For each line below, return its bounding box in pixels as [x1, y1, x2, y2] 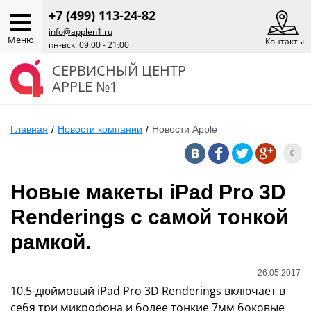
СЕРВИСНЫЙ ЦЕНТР [52, 61, 186, 80]
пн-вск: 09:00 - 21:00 [49, 39, 129, 51]
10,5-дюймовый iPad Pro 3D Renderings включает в [10, 283, 285, 299]
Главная [10, 124, 48, 135]
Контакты [265, 35, 304, 47]
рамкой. [10, 230, 91, 253]
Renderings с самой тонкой [10, 205, 288, 228]
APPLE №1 [52, 77, 117, 96]
